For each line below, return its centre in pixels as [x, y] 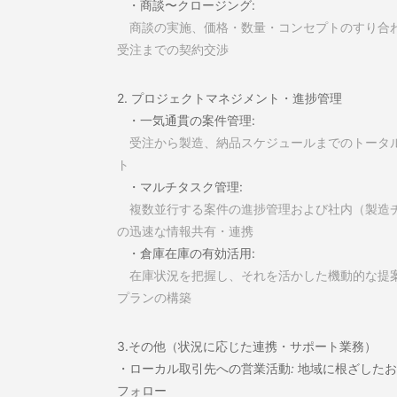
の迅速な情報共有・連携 [185, 231]
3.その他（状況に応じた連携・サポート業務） [247, 346]
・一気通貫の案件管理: [186, 120]
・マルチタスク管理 [178, 187]
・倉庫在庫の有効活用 [184, 253]
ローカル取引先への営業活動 [210, 368]
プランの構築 [154, 297]
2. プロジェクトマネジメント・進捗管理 [230, 98]
